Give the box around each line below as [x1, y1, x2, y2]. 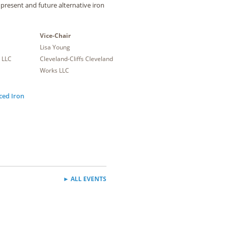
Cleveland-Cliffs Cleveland [39, 54, 113, 63]
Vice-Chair [39, 31, 71, 40]
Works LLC [39, 66, 69, 75]
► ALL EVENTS [63, 175, 106, 183]
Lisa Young [39, 43, 70, 51]
